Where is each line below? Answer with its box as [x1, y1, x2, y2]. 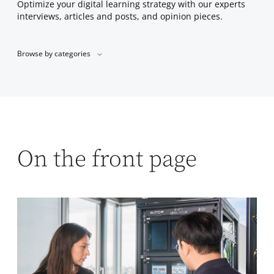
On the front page [17, 145, 197, 175]
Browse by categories [17, 48, 91, 59]
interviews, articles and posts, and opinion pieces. [17, 10, 223, 22]
